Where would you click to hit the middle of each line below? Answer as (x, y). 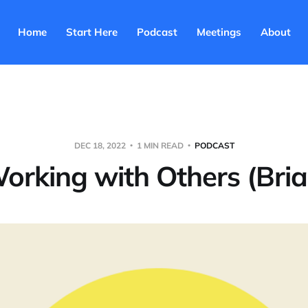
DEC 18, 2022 (101, 145)
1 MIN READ (160, 145)
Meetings (219, 32)
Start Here (91, 32)
